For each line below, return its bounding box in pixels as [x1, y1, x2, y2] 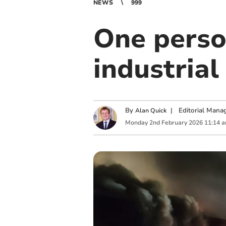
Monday [125, 118, 148, 127]
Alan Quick [135, 106, 166, 115]
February [161, 118, 187, 127]
